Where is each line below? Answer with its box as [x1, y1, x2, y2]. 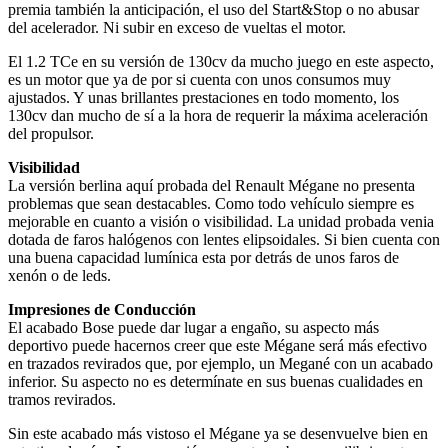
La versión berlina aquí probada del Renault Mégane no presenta [8, 176, 415, 194]
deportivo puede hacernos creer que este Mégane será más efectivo [8, 336, 427, 354]
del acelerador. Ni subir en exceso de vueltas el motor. [8, 18, 346, 36]
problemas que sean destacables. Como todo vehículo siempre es [8, 194, 414, 212]
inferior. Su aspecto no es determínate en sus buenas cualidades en [8, 372, 423, 390]
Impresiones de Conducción [8, 300, 196, 318]
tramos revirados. [8, 390, 116, 408]
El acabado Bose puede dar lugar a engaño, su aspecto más [8, 318, 379, 336]
